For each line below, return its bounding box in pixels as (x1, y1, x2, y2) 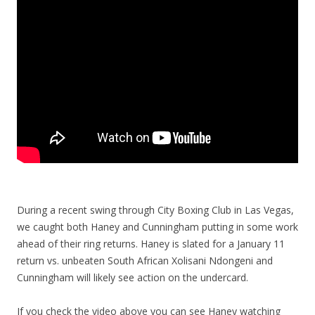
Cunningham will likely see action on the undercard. (17, 270, 248, 284)
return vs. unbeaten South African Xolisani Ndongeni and (17, 253, 273, 267)
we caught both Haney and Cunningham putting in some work (17, 219, 298, 233)
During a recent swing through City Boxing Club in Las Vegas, (17, 202, 294, 217)
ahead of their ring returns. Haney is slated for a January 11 (17, 236, 285, 250)
